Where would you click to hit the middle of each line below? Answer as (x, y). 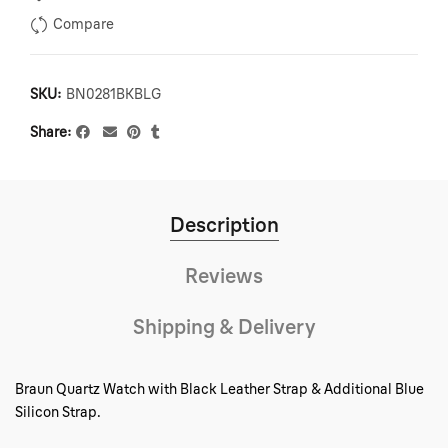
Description (224, 224)
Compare (83, 24)
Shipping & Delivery (224, 326)
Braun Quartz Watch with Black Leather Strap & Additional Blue (219, 389)
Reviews (224, 275)
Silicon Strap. (58, 412)
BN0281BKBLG (113, 94)
